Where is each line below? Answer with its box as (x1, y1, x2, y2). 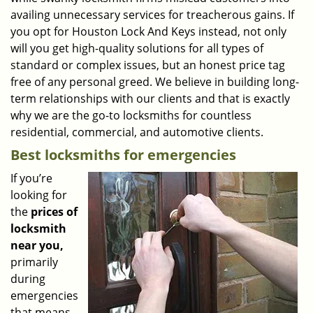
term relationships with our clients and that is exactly (10, 91, 290, 106)
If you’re (10, 170, 52, 186)
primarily (10, 254, 58, 270)
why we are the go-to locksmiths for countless (10, 108, 252, 123)
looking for (10, 187, 67, 203)
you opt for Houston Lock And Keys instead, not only (10, 24, 286, 39)
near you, (10, 238, 64, 253)
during (10, 271, 45, 286)
